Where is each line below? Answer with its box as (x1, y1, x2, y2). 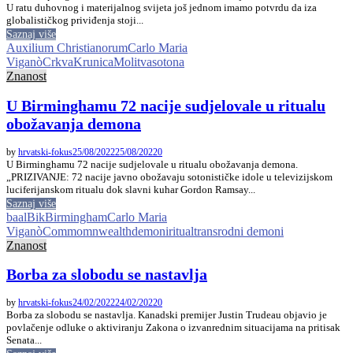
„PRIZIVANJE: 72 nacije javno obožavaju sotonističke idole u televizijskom (6, 170, 333, 183)
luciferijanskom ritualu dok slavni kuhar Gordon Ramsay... (6, 183, 255, 195)
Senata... (6, 333, 42, 346)
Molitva (113, 55, 152, 69)
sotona (152, 55, 184, 69)
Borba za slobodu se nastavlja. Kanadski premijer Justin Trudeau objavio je (6, 308, 327, 321)
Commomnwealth (43, 224, 132, 238)
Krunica (73, 55, 113, 69)
